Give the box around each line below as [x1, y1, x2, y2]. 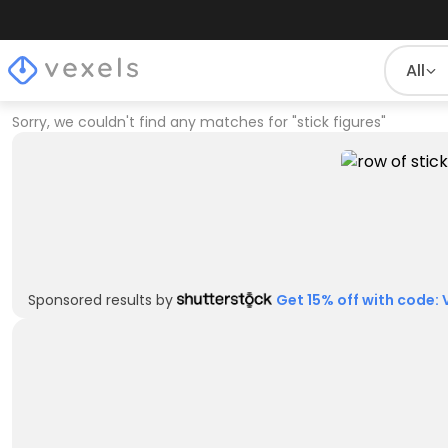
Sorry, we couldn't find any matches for [12, 112, 288, 132]
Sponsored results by [28, 290, 173, 310]
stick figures [297, 112, 381, 132]
